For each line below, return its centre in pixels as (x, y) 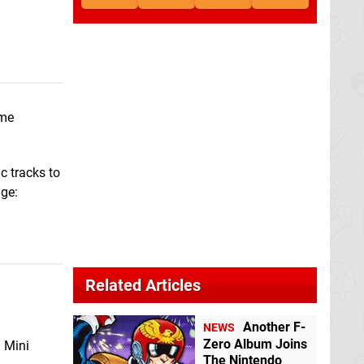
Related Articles (143, 286)
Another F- (274, 327)
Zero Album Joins (255, 344)
